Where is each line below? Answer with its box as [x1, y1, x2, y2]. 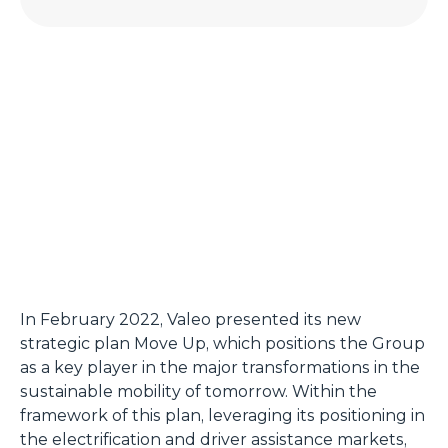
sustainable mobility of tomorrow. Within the [20, 381, 377, 401]
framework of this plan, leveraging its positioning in [20, 405, 425, 425]
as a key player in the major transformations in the [20, 357, 420, 377]
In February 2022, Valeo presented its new [20, 309, 361, 329]
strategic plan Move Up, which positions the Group [20, 333, 425, 353]
